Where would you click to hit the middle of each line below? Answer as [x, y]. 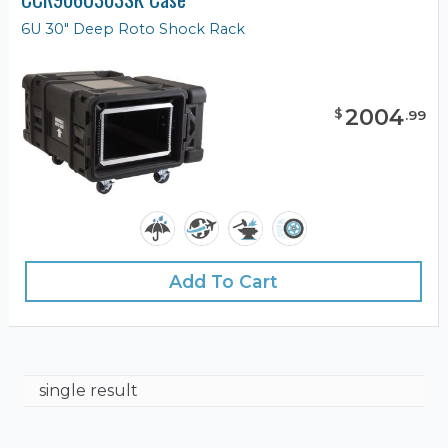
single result [88, 391]
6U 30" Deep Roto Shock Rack [133, 29]
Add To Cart [223, 282]
